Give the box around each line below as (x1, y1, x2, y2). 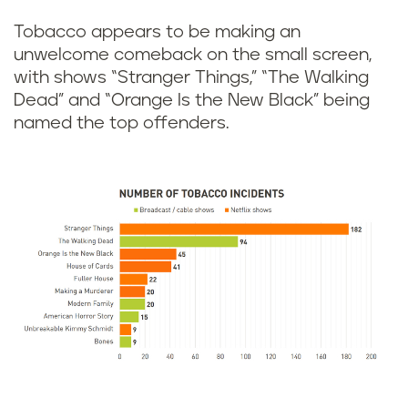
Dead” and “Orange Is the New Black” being (14, 92, 370, 110)
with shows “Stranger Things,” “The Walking (14, 69, 369, 87)
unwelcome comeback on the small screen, (14, 46, 372, 65)
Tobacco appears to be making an (14, 24, 301, 42)
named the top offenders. (14, 115, 229, 133)
